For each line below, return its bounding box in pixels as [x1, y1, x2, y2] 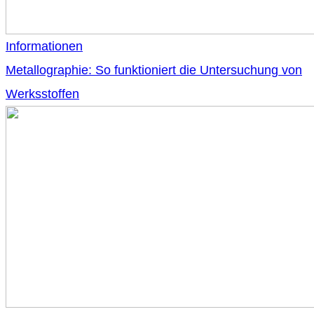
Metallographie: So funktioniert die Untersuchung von [6, 63, 302, 78]
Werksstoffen [6, 87, 79, 102]
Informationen [6, 39, 83, 54]
